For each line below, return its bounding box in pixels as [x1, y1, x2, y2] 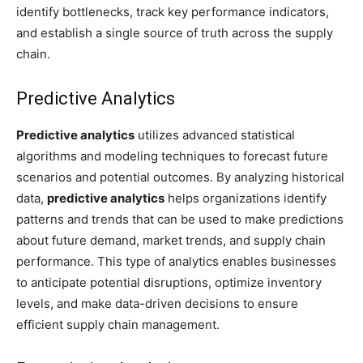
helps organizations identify [164, 190, 327, 206]
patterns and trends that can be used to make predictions [16, 211, 344, 227]
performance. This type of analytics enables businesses [16, 254, 336, 269]
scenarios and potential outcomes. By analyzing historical [16, 169, 344, 185]
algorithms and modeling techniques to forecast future [16, 148, 328, 164]
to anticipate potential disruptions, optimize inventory [16, 275, 322, 290]
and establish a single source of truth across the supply [16, 25, 333, 41]
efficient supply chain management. [16, 317, 220, 332]
